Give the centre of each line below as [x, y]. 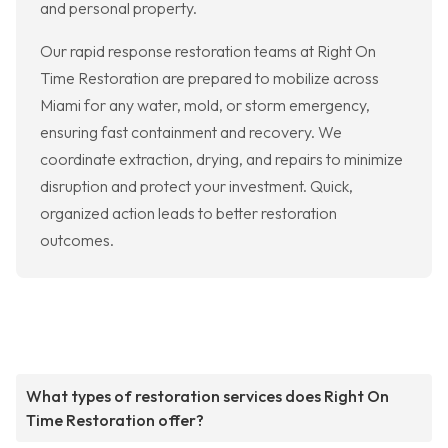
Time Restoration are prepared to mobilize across [209, 78]
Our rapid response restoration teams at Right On [208, 51]
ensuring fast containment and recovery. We [191, 132]
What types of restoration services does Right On [207, 396]
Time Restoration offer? [115, 420]
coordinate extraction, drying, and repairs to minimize [221, 159]
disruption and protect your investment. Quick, [196, 186]
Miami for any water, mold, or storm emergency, [205, 105]
